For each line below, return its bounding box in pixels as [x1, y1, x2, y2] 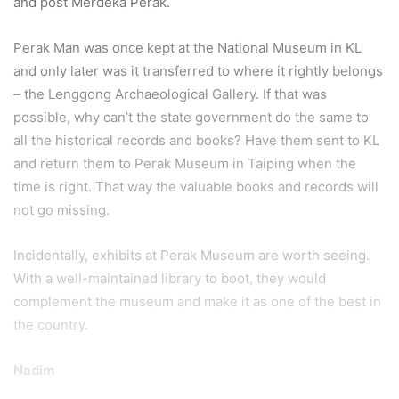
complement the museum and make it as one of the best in [13, 292, 381, 310]
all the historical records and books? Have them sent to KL [13, 131, 379, 149]
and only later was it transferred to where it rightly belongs [13, 61, 383, 79]
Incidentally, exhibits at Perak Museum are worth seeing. [13, 246, 370, 264]
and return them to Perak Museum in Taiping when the [13, 154, 356, 172]
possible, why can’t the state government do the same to [13, 108, 369, 126]
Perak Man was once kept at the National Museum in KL [13, 38, 362, 56]
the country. [13, 315, 88, 333]
